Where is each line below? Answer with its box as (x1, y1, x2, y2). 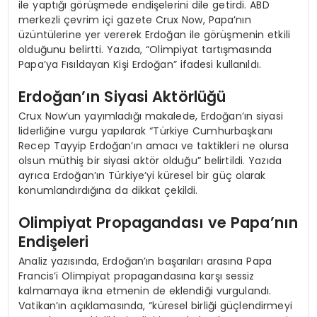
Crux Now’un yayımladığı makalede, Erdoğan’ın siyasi (18, 108, 283, 123)
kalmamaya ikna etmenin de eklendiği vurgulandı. (18, 284, 272, 299)
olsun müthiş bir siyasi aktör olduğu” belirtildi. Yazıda (18, 153, 282, 168)
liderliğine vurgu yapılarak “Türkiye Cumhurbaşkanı (18, 123, 273, 138)
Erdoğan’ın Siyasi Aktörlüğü (18, 86, 226, 107)
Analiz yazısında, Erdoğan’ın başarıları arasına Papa (18, 254, 272, 269)
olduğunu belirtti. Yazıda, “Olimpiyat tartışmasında (18, 42, 272, 57)
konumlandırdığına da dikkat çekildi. (18, 183, 198, 197)
